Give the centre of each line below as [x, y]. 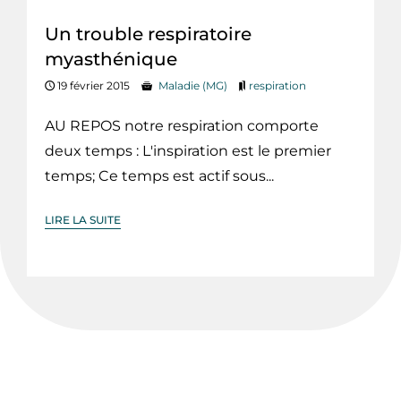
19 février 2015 [92, 86]
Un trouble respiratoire [148, 34]
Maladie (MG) [193, 86]
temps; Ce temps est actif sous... [159, 176]
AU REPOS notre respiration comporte [182, 126]
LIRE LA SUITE [83, 220]
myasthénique [111, 60]
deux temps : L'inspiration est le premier [188, 151]
